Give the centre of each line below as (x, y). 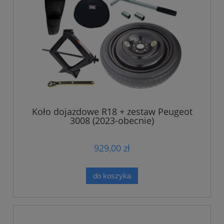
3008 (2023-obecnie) (112, 120)
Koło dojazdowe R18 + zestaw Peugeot (112, 111)
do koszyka (112, 175)
